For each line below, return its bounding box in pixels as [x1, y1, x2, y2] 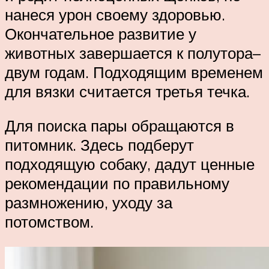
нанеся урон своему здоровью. [5, 4, 225, 24]
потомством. [5, 212, 94, 232]
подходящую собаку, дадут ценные [5, 154, 255, 174]
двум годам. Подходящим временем [5, 62, 263, 82]
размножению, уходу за [5, 193, 172, 213]
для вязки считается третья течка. [5, 81, 250, 101]
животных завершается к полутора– [5, 43, 261, 62]
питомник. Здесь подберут [5, 135, 194, 155]
